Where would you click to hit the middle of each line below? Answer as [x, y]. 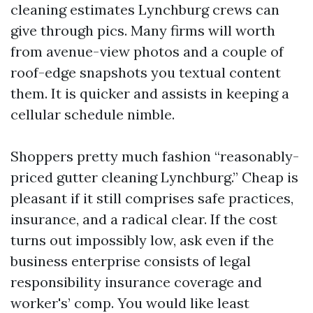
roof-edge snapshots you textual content [146, 72]
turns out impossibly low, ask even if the [142, 240]
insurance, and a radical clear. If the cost [144, 219]
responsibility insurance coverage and [136, 282]
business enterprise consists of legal [131, 261]
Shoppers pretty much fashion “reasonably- [155, 156]
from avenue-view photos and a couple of [147, 51]
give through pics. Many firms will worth [143, 30]
